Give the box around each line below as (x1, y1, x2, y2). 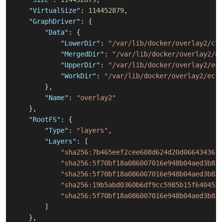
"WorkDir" (60, 72, 96, 80)
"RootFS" (29, 115, 60, 124)
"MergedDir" (60, 50, 104, 58)
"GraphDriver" (29, 17, 80, 26)
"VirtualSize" (29, 6, 80, 15)
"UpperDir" (60, 61, 100, 69)
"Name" (45, 94, 68, 102)
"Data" (45, 28, 68, 37)
